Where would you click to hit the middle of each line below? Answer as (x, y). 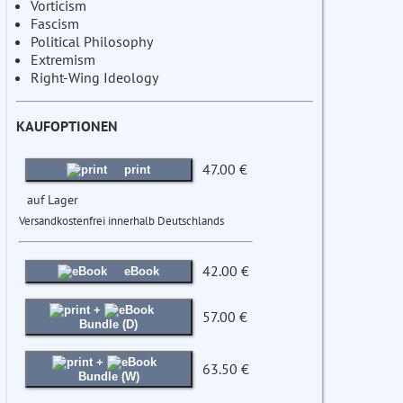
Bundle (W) (108, 377)
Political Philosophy (92, 42)
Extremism (63, 60)
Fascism (55, 24)
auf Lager (53, 200)
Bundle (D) (109, 325)
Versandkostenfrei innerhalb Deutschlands (121, 221)
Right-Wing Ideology (94, 78)
